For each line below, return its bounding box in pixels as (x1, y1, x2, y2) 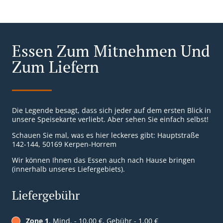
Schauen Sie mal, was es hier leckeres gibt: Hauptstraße (12, 130, 199, 140)
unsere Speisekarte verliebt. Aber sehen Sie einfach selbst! (12, 114, 209, 124)
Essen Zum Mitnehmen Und (12, 40, 210, 62)
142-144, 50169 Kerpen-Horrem (12, 139, 116, 149)
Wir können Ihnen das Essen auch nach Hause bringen (12, 155, 195, 165)
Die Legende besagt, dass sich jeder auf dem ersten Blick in (12, 106, 211, 115)
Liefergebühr (12, 187, 80, 204)
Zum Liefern (12, 56, 99, 78)
